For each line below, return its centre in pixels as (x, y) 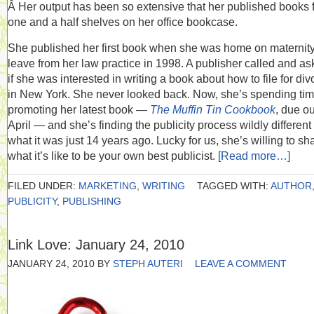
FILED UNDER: (43, 186)
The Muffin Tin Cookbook (213, 109)
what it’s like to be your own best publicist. (113, 156)
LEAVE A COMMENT (241, 264)
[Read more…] (254, 156)
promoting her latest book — (79, 109)
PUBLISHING (92, 201)
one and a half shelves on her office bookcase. (123, 22)
